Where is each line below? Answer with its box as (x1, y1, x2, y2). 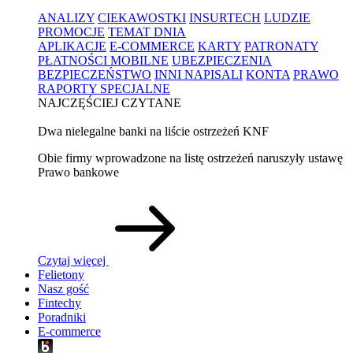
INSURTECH (189, 10, 261, 24)
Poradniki (38, 310, 86, 324)
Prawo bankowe (38, 165, 119, 179)
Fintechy (38, 295, 81, 310)
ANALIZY (38, 10, 95, 24)
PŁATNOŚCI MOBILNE (38, 53, 169, 67)
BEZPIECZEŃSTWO (38, 67, 151, 81)
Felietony (38, 267, 84, 281)
